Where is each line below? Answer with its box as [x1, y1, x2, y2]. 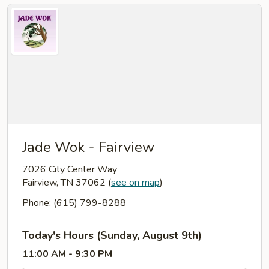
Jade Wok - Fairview [22, 138, 154, 157]
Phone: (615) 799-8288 [22, 196, 126, 210]
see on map [111, 176, 160, 189]
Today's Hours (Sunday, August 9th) [22, 228, 202, 243]
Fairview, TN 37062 [22, 176, 108, 189]
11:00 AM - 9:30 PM [22, 247, 112, 261]
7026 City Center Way [22, 163, 117, 176]
